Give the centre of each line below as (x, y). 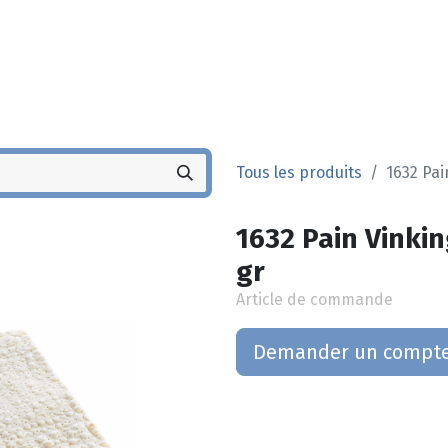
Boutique (376, 61)
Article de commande (314, 299)
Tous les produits (299, 172)
